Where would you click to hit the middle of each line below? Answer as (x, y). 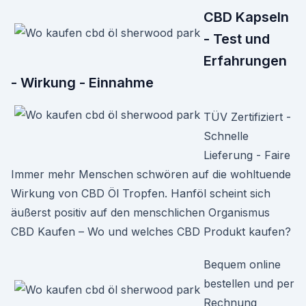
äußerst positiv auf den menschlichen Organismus (142, 212)
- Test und (237, 39)
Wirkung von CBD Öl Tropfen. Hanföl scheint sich (141, 193)
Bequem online (242, 264)
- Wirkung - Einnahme (82, 83)
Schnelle (226, 136)
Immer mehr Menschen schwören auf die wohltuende (151, 174)
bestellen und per (249, 283)
